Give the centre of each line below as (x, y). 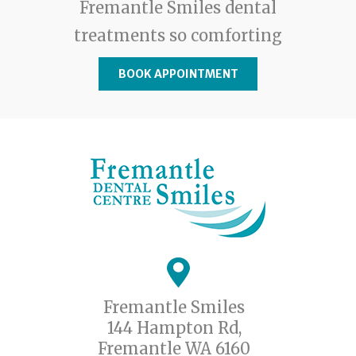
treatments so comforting (178, 36)
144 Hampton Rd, (174, 328)
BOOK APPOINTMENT (178, 74)
